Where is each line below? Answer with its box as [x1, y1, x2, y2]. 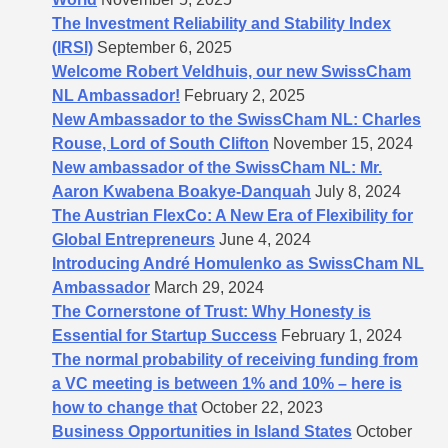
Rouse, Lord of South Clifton [52, 134, 269, 152]
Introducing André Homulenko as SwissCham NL [52, 254, 424, 272]
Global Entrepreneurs [52, 230, 215, 248]
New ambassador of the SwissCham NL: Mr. [52, 158, 382, 176]
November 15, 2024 [273, 134, 413, 152]
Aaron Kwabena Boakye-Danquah [52, 182, 311, 200]
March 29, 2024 [154, 278, 264, 296]
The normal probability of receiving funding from [52, 350, 418, 368]
